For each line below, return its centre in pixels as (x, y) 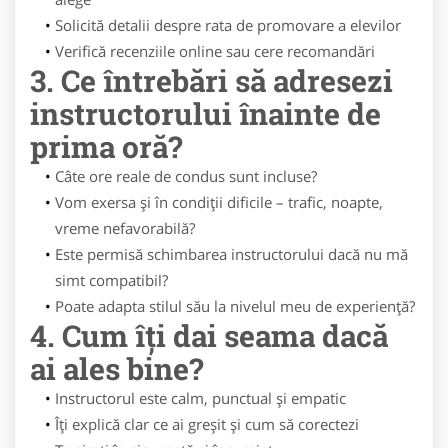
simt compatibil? (111, 280)
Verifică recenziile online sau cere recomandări (214, 51)
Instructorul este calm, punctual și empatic (200, 398)
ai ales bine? (116, 368)
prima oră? (106, 146)
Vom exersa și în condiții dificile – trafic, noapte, (218, 202)
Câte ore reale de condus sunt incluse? (185, 176)
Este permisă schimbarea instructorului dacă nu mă (231, 254)
